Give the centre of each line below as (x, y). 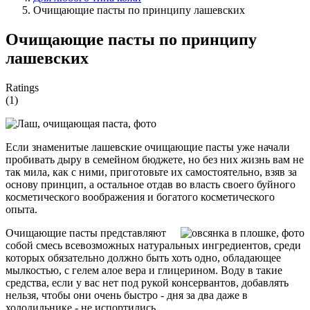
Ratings (22, 87)
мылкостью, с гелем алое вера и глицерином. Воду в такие (144, 270)
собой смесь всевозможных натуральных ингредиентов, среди (153, 245)
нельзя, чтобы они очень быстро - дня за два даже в (127, 295)
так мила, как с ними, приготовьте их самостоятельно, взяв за (151, 172)
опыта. (21, 209)
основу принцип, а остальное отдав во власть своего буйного (151, 184)
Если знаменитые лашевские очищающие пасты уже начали (148, 147)
